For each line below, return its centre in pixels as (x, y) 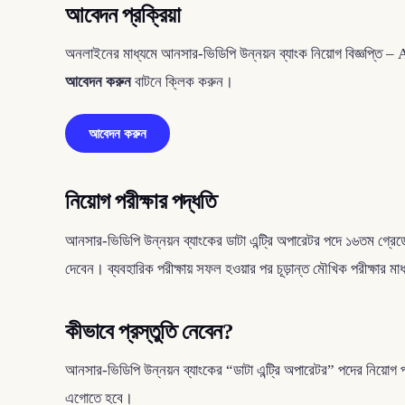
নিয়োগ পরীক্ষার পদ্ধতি (144, 202)
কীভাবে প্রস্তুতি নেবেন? (152, 331)
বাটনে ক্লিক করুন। (182, 82)
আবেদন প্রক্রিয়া (123, 14)
